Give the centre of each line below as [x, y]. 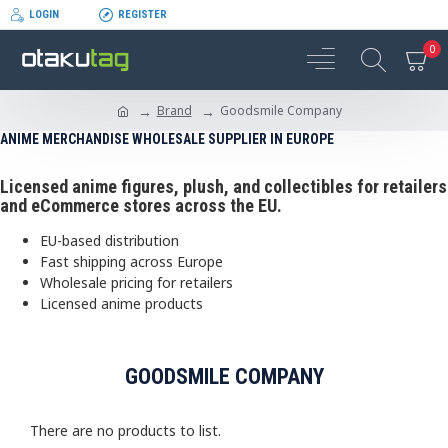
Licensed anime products [121, 303]
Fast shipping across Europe [131, 261]
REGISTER [142, 14]
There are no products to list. [125, 430]
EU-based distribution [109, 240]
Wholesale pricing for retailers [136, 282]
